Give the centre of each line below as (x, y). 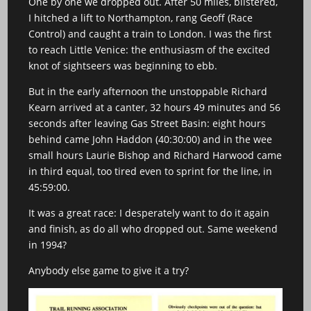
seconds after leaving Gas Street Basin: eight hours (148, 123)
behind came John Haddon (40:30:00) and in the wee (151, 139)
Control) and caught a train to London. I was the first (150, 34)
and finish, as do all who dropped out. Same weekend (153, 229)
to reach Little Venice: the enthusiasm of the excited (150, 50)
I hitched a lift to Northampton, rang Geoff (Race (141, 18)
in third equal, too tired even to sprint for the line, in (151, 171)
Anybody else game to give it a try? (109, 270)
